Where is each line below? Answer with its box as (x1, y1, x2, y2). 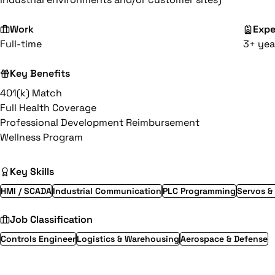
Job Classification (10, 213, 93, 226)
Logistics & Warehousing (77, 233, 179, 244)
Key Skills (10, 165, 54, 178)
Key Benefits (10, 67, 70, 80)
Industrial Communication (53, 185, 161, 196)
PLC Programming (163, 185, 236, 196)
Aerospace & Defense (180, 233, 268, 244)
